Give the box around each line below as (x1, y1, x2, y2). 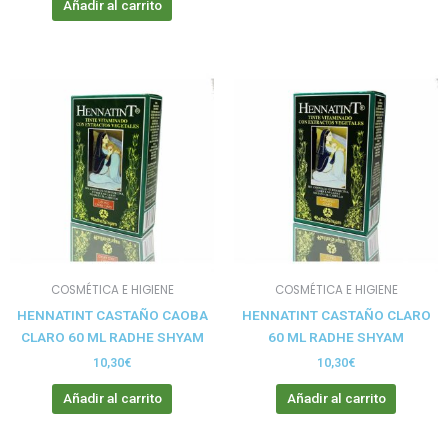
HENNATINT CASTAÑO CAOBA (16, 306, 208, 323)
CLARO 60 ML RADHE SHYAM (20, 328, 204, 345)
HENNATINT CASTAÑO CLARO (241, 306, 431, 323)
